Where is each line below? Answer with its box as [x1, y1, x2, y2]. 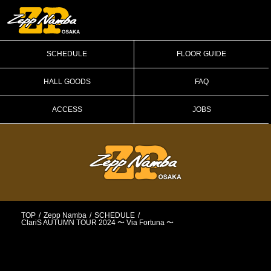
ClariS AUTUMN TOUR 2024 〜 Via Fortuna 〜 [21, 218, 174, 227]
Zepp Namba [44, 211, 87, 220]
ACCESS [51, 105, 82, 114]
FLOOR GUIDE [177, 50, 226, 59]
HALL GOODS [43, 77, 91, 87]
